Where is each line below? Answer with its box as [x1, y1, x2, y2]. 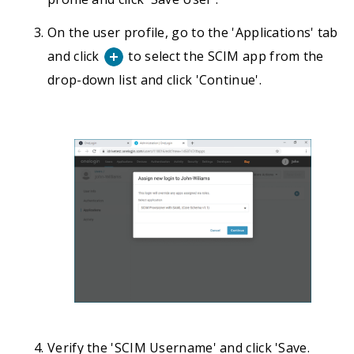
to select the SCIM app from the [125, 47, 324, 65]
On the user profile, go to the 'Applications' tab [47, 23, 338, 41]
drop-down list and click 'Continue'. [47, 71, 262, 89]
